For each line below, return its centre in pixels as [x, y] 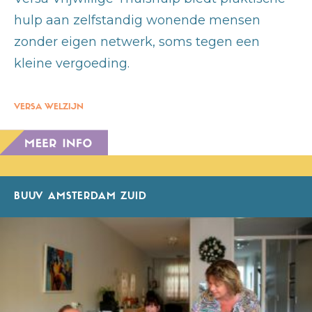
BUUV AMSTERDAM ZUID [80, 197]
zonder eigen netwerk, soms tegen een [137, 42]
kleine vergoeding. [72, 64]
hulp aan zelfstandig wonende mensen [137, 21]
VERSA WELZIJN [49, 108]
